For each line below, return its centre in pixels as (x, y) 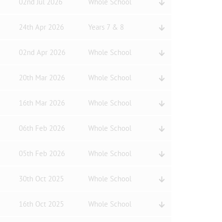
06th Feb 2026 (42, 128)
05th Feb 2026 (42, 153)
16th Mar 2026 (42, 103)
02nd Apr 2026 (42, 52)
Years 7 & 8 (106, 27)
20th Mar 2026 (42, 78)
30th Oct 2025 (41, 179)
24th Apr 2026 (41, 27)
